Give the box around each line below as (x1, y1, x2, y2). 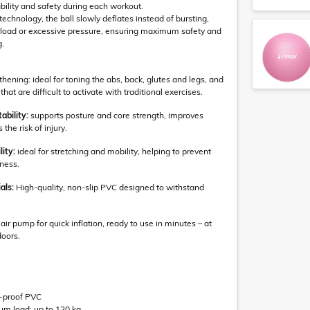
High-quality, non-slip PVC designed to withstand (16, 182, 204, 192)
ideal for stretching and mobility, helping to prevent (15, 146, 211, 156)
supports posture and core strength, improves (28, 110, 203, 120)
